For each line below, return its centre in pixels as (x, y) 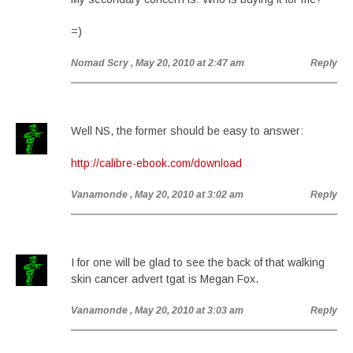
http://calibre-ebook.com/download (156, 163)
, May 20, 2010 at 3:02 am (187, 195)
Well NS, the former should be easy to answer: (187, 131)
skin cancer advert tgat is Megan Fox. (165, 279)
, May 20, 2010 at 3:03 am (187, 310)
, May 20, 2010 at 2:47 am (188, 63)
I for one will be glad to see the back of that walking (198, 262)
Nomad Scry (100, 63)
